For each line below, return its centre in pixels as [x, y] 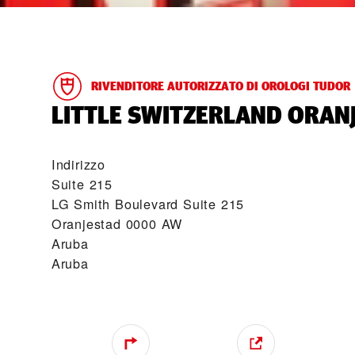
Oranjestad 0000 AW [117, 223]
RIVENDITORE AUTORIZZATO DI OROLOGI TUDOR [220, 86]
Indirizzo [78, 164]
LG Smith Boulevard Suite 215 [148, 204]
